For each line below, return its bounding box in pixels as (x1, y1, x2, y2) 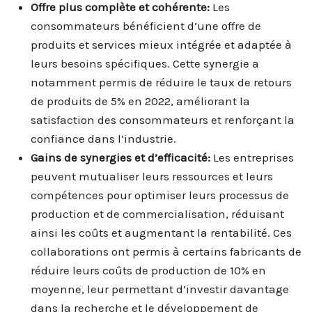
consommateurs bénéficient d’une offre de (31, 18, 261, 33)
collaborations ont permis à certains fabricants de (31, 244, 302, 258)
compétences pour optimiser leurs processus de (31, 187, 289, 202)
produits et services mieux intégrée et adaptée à (31, 37, 292, 52)
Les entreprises (213, 150, 294, 164)
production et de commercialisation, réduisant (31, 206, 284, 221)
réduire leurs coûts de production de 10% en (31, 263, 266, 277)
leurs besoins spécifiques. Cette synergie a (31, 56, 259, 70)
